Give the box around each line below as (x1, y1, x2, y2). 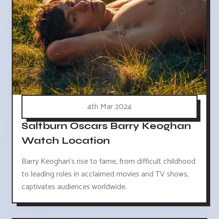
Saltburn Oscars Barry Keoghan (22, 120, 191, 132)
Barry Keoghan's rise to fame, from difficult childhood (22, 155, 196, 169)
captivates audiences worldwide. (22, 180, 127, 194)
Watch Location (22, 134, 110, 147)
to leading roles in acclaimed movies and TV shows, (22, 168, 189, 181)
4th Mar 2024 (88, 100, 131, 114)
